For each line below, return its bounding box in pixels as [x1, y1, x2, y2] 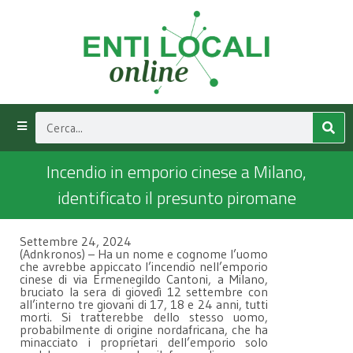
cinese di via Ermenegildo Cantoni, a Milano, [20, 271, 268, 287]
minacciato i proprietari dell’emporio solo [20, 334, 268, 350]
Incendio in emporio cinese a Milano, [46, 158, 307, 185]
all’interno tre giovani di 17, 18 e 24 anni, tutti [20, 296, 268, 312]
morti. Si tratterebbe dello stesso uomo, [20, 309, 268, 325]
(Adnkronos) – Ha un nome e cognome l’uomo [20, 246, 268, 262]
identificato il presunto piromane [57, 184, 296, 211]
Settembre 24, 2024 [20, 233, 132, 249]
